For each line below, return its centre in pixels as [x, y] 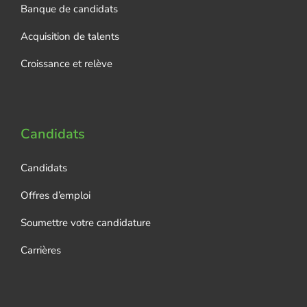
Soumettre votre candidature [85, 222]
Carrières [40, 250]
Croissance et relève [66, 63]
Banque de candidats [69, 9]
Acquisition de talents [70, 36]
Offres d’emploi [55, 195]
